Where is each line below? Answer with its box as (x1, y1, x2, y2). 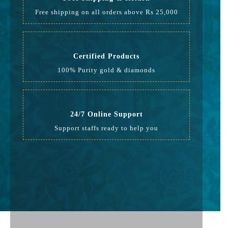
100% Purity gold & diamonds (58, 66, 155, 74)
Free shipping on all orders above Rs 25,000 (35, 8, 178, 16)
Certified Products (73, 52, 139, 60)
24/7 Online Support (70, 110, 143, 118)
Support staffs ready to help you (54, 124, 158, 132)
